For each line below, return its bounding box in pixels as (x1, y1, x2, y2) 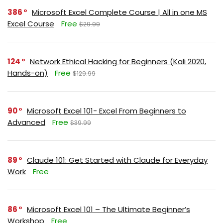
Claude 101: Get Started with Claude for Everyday (27, 155, 208, 165)
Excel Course (7, 18, 54, 29)
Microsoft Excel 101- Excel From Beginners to (27, 106, 186, 116)
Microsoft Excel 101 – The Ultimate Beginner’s (27, 204, 190, 215)
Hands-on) (7, 68, 48, 78)
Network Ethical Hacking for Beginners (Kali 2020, (30, 56, 206, 67)
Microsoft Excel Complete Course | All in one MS (32, 7, 207, 17)
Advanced (7, 117, 45, 127)
